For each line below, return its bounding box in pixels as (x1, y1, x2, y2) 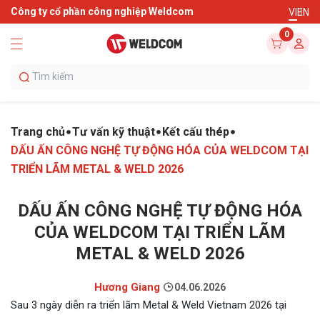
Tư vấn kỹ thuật (72, 125, 155, 139)
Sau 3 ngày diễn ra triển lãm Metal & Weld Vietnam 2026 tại (11, 299, 286, 311)
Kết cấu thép (162, 125, 229, 139)
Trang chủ (11, 125, 65, 139)
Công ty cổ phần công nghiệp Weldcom (11, 6, 194, 17)
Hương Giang (94, 281, 160, 294)
